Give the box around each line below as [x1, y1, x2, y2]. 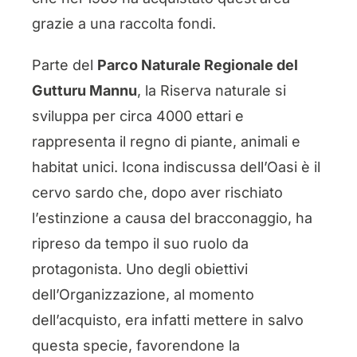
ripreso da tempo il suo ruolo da [31, 234, 249, 252]
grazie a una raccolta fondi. [31, 14, 216, 32]
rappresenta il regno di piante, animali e [31, 132, 300, 150]
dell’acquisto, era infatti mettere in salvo [31, 311, 304, 328]
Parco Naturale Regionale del [96, 56, 298, 73]
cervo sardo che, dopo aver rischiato [31, 183, 283, 201]
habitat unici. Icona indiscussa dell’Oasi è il [31, 158, 320, 175]
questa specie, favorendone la [31, 336, 240, 354]
